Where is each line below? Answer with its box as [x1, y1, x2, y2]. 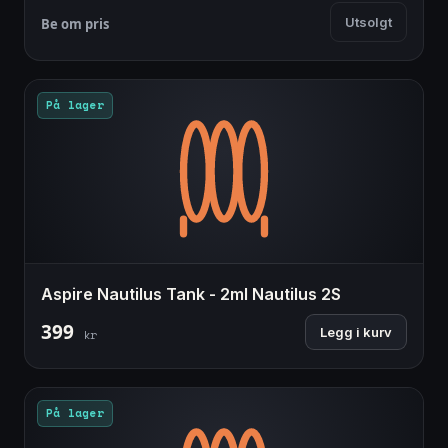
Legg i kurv [320, 324, 392, 341]
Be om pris [41, 15, 109, 34]
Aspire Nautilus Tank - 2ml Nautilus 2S [41, 284, 341, 305]
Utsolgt [345, 14, 392, 31]
